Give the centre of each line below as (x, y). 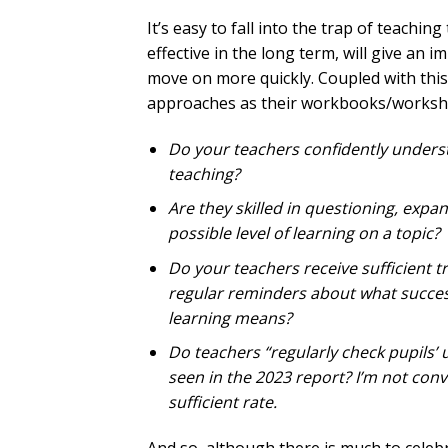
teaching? (203, 173)
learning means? (229, 317)
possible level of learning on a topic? (303, 233)
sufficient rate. (222, 402)
